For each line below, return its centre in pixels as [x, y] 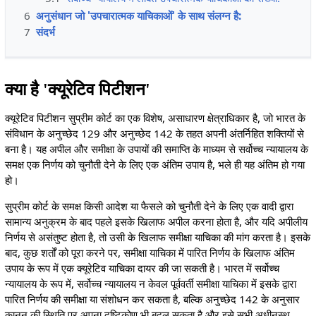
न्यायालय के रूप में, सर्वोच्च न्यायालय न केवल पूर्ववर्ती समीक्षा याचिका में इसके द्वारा [150, 283]
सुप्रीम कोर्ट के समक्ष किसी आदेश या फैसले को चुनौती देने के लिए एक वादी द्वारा [149, 206]
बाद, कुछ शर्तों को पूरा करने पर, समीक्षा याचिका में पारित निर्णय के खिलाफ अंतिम [150, 252]
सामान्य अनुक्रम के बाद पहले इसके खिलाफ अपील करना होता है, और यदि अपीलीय [156, 221]
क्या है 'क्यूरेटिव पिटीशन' [77, 90]
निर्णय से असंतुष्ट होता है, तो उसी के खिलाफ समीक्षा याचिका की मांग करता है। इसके [157, 237]
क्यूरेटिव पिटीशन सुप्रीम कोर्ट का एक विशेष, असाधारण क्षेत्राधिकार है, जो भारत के [155, 117]
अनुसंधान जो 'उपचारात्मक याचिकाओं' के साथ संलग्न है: [138, 16]
